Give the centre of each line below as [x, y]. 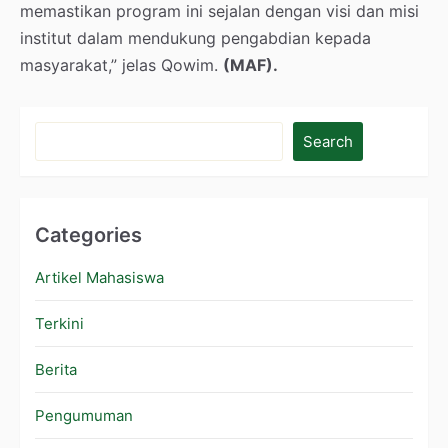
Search [328, 141]
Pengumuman [84, 416]
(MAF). [250, 64]
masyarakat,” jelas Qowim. [121, 64]
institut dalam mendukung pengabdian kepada [195, 37]
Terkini [59, 324]
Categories [88, 235]
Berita [56, 370]
